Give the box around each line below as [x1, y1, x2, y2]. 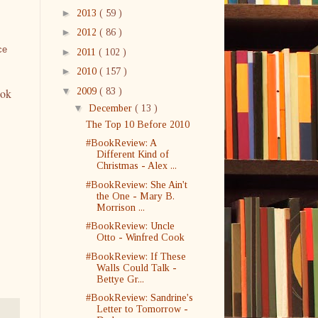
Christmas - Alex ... [96, 160, 177, 172]
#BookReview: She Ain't [85, 179, 187, 190]
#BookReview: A [85, 138, 156, 149]
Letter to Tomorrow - [96, 304, 188, 315]
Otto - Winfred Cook [96, 232, 185, 243]
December [88, 102, 135, 114]
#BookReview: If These [85, 251, 186, 262]
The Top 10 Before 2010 [85, 119, 190, 130]
